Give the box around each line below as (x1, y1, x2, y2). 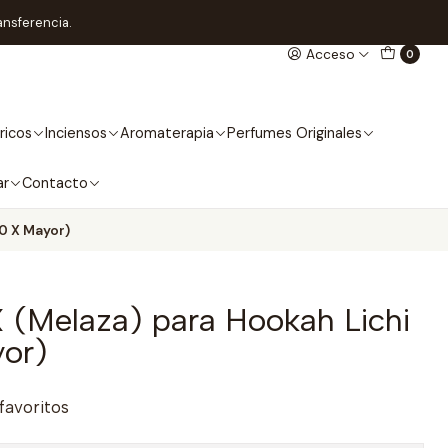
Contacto (22, 174, 88, 192)
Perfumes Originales (226, 124, 362, 142)
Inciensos (44, 124, 107, 142)
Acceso (306, 45, 356, 63)
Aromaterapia (119, 124, 214, 142)
